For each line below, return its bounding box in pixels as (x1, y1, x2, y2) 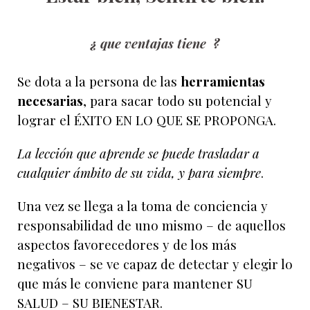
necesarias (17, 92, 83, 109)
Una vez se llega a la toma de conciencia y (17, 197, 268, 215)
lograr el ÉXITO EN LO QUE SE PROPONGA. (17, 111, 276, 129)
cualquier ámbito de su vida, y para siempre (17, 164, 261, 181)
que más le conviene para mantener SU (17, 275, 253, 292)
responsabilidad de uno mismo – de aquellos (17, 217, 286, 234)
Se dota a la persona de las (17, 73, 181, 90)
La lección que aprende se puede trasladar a (17, 145, 259, 162)
